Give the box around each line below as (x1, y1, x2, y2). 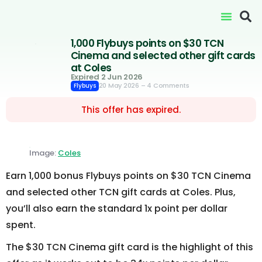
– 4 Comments (140, 81, 189, 90)
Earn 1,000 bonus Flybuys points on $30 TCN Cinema (6, 169, 251, 182)
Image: (29, 147, 58, 158)
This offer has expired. (81, 104, 181, 116)
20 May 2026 (98, 81, 139, 90)
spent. (6, 218, 36, 232)
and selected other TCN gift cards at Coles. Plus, (6, 185, 236, 199)
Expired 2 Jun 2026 (70, 71, 143, 82)
